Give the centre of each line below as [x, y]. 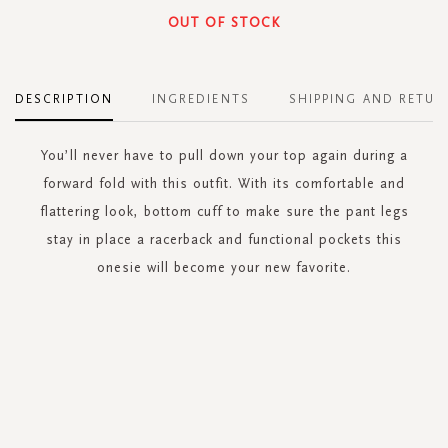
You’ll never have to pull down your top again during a [224, 155]
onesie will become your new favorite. [224, 267]
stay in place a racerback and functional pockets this [224, 239]
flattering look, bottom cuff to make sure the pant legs [224, 211]
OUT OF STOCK [224, 22]
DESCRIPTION [64, 98]
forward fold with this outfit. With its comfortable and [224, 183]
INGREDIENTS [200, 98]
